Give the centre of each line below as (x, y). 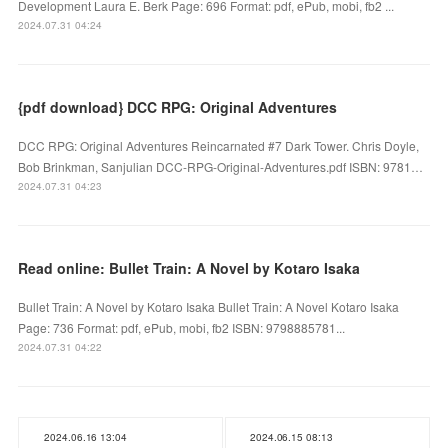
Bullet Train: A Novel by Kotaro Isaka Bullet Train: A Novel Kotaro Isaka (209, 306)
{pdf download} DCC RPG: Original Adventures (178, 106)
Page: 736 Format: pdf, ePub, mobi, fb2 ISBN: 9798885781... (182, 327)
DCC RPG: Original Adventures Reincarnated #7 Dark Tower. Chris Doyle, (219, 145)
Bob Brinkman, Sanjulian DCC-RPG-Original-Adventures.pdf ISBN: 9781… (221, 166)
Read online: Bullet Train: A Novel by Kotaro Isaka (189, 267)
